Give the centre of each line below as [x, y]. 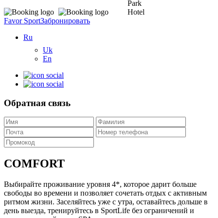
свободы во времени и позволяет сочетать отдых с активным [105, 193]
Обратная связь [37, 103]
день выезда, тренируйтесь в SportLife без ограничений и [99, 211]
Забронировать [65, 21]
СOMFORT [34, 164]
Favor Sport [22, 21]
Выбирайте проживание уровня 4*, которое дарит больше [100, 184]
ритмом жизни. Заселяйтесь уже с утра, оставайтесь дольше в [106, 202]
